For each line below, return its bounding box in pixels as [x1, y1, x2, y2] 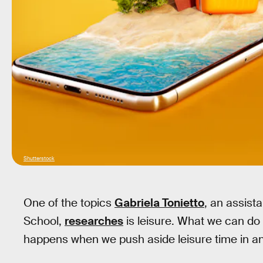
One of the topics [23, 195, 114, 210]
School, [23, 214, 65, 228]
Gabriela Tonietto [114, 195, 204, 210]
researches [65, 214, 123, 228]
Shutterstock [23, 155, 55, 162]
